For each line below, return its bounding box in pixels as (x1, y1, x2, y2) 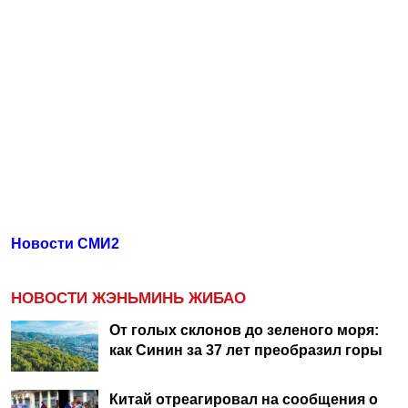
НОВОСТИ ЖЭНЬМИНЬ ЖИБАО (11, 290, 246, 308)
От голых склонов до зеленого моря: (109, 322, 379, 339)
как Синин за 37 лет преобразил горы (109, 342, 382, 359)
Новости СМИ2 (11, 236, 119, 252)
